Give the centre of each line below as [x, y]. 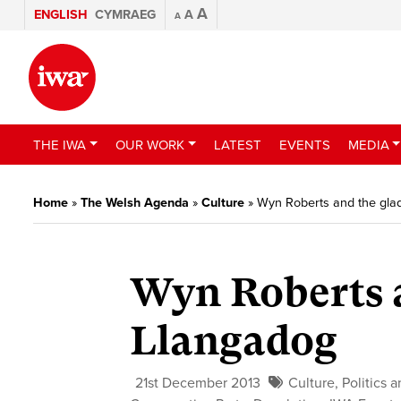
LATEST [237, 145]
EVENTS [304, 145]
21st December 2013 [198, 384]
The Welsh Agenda [135, 203]
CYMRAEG [125, 15]
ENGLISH [61, 15]
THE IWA [60, 145]
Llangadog [234, 341]
